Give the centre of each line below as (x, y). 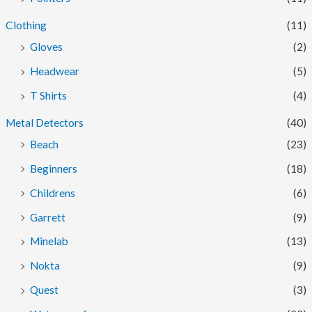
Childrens (53, 193)
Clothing (26, 25)
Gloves (47, 47)
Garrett (48, 217)
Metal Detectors (45, 122)
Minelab (49, 241)
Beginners (54, 168)
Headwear (55, 71)
